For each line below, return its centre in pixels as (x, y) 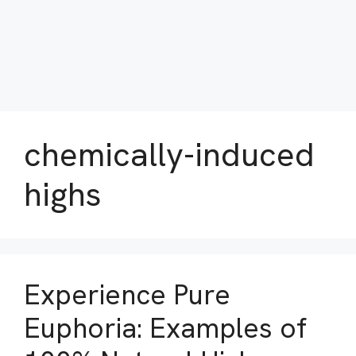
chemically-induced (169, 155)
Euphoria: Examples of (165, 328)
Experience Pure (127, 295)
